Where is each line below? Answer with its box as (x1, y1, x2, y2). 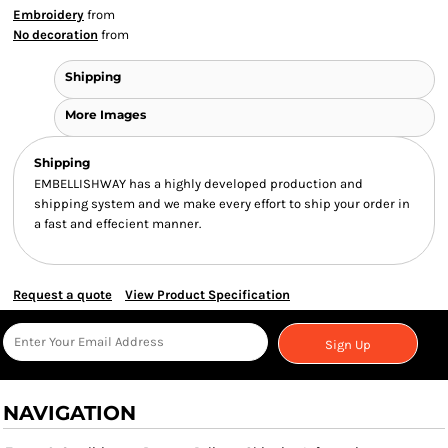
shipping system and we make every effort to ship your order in (34, 196, 410, 211)
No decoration (13, 27, 98, 42)
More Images (65, 107, 146, 122)
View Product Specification (125, 287, 290, 302)
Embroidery (13, 7, 84, 22)
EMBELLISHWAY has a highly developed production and (34, 176, 363, 191)
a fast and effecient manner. (34, 216, 201, 231)
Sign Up (325, 337, 372, 353)
